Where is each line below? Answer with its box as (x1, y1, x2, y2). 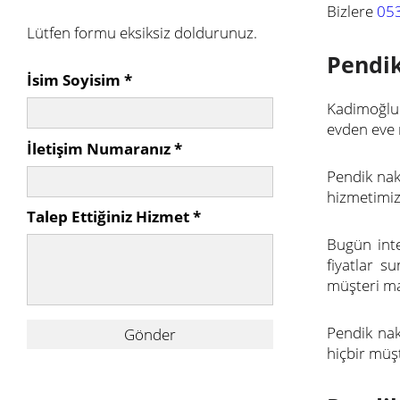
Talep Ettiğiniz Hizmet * (27, 206, 201, 228)
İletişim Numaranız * (27, 137, 182, 159)
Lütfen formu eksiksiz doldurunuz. (27, 22, 257, 43)
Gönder (124, 323, 176, 345)
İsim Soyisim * (27, 70, 132, 90)
